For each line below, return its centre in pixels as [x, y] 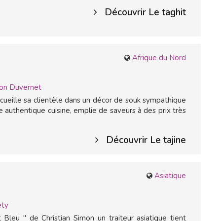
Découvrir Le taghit [145, 12]
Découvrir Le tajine [146, 140]
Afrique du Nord [159, 58]
